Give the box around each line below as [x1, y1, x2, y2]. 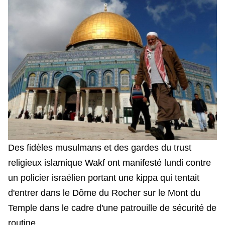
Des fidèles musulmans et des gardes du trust [8, 143, 191, 153]
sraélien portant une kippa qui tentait [54, 173, 199, 183]
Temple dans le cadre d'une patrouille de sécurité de [8, 203, 216, 213]
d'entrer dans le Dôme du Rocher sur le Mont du [8, 188, 200, 198]
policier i [21, 173, 54, 183]
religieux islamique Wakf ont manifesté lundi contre [8, 158, 211, 168]
